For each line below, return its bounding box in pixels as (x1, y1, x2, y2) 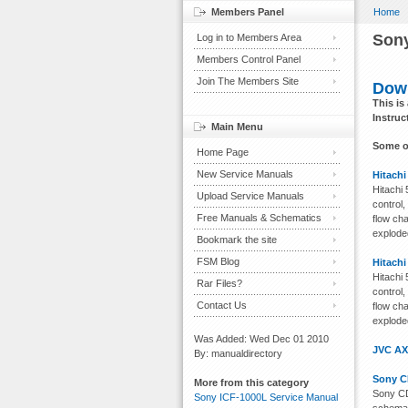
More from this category (194, 377, 309, 388)
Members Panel (211, 6, 284, 17)
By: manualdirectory (194, 348, 282, 359)
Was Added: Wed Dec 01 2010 (194, 333, 329, 344)
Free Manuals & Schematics (197, 212, 321, 223)
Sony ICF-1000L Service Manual (194, 392, 338, 403)
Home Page (197, 147, 249, 158)
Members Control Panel (197, 54, 301, 65)
